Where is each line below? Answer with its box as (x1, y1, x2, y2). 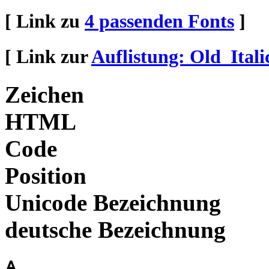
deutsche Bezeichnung (5, 217, 226, 243)
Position (5, 163, 86, 189)
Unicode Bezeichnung (5, 190, 221, 216)
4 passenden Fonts (85, 10, 234, 32)
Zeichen (5, 82, 84, 108)
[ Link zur (5, 45, 91, 67)
